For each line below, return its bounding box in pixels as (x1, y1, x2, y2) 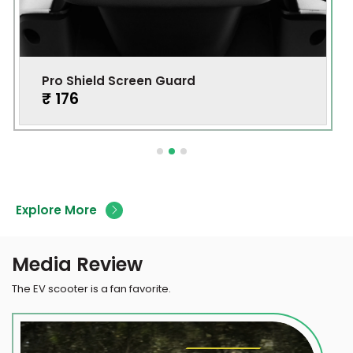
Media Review (12, 251, 143, 277)
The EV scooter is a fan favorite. (12, 281, 171, 297)
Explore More (16, 202, 98, 219)
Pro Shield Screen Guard (42, 72, 196, 90)
